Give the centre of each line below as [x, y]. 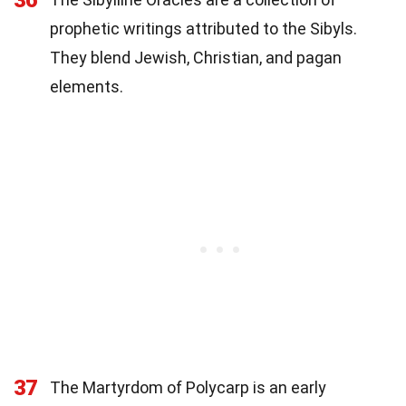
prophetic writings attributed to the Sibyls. [203, 29]
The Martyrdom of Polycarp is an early [188, 388]
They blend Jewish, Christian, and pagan [196, 58]
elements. [87, 87]
